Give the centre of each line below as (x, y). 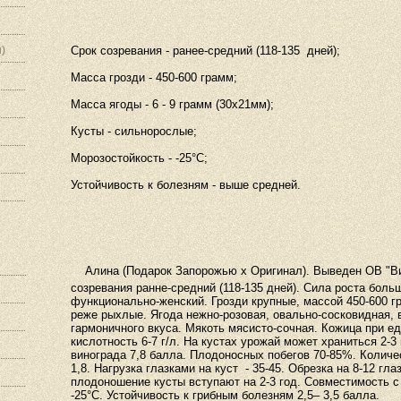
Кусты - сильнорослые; (134, 131)
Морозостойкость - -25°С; (139, 158)
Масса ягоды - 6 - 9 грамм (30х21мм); (172, 104)
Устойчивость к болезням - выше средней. (186, 185)
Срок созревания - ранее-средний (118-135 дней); (207, 51)
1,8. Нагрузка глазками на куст (154, 368)
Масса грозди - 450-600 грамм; (158, 77)
